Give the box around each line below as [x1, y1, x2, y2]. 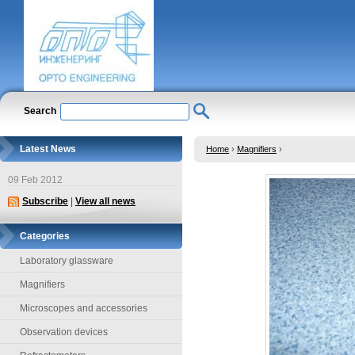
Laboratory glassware [20, 255, 113, 266]
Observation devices [20, 326, 108, 338]
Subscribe [22, 196, 68, 207]
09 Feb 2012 [8, 174, 63, 185]
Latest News [20, 143, 76, 155]
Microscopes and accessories [20, 303, 147, 314]
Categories [20, 231, 70, 242]
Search [24, 105, 56, 116]
